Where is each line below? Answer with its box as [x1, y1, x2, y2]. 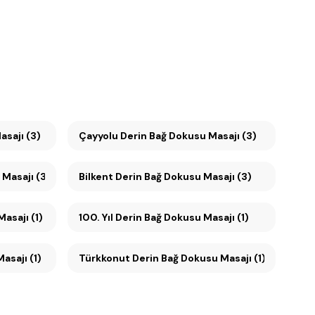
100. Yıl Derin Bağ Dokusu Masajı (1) [115, 211, 249, 224]
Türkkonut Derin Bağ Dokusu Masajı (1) [79, 252, 266, 264]
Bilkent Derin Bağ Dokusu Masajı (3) [79, 170, 252, 183]
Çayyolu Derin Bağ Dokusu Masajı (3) [120, 129, 257, 142]
